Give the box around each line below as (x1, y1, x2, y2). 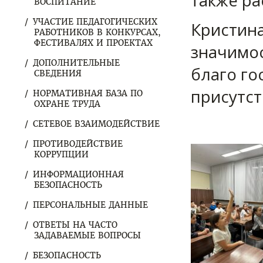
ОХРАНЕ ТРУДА (34, 99, 100, 109)
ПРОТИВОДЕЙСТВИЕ (33, 139, 123, 149)
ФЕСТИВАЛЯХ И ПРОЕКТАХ (34, 38, 153, 48)
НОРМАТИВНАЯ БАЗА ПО (33, 88, 143, 99)
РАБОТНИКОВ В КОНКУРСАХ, (34, 27, 161, 38)
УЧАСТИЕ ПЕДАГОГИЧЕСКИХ (33, 16, 157, 27)
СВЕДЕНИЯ (34, 68, 82, 79)
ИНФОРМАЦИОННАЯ (33, 169, 124, 180)
